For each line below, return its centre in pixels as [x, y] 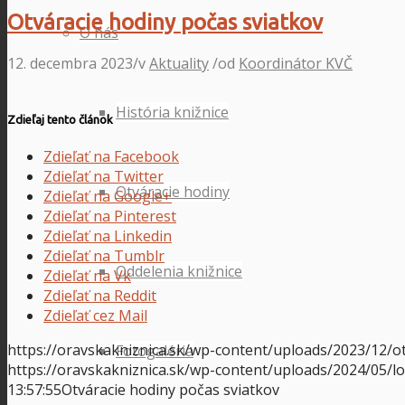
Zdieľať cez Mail [95, 316]
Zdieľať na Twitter [104, 177]
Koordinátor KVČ [296, 63]
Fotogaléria [155, 351]
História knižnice [172, 112]
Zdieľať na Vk [87, 276]
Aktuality [179, 63]
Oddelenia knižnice [179, 271]
